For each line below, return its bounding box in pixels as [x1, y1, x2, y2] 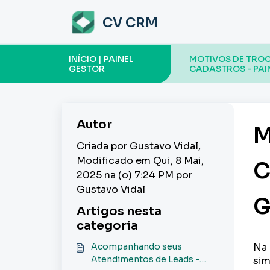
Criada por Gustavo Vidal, [77, 140, 201, 152]
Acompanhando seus [91, 241, 182, 252]
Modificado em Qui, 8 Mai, [77, 154, 204, 167]
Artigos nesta [77, 204, 162, 219]
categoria [77, 218, 138, 233]
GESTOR [69, 63, 105, 74]
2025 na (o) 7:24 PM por [77, 169, 192, 181]
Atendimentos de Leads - [91, 254, 199, 265]
